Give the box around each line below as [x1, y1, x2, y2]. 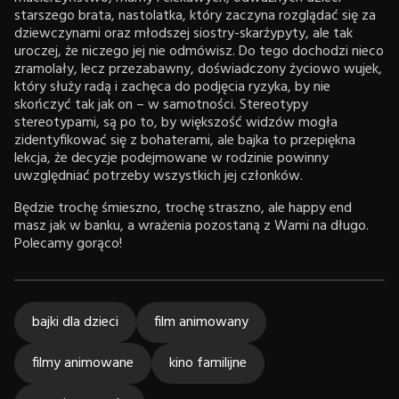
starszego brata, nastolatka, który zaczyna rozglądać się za [14, 4, 376, 28]
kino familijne [169, 352, 247, 376]
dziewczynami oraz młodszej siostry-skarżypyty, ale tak [14, 22, 353, 46]
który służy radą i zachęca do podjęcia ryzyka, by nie [14, 76, 330, 100]
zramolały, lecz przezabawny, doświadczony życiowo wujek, [14, 58, 382, 82]
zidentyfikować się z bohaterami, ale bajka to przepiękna [14, 129, 355, 153]
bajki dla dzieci [32, 311, 118, 335]
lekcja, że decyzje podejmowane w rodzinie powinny [14, 147, 329, 171]
